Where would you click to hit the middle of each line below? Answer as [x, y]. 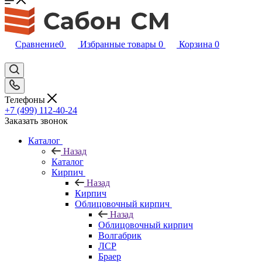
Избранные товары [118, 44]
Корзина [196, 44]
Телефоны [26, 99]
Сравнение [37, 44]
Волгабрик [120, 235]
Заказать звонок [36, 120]
